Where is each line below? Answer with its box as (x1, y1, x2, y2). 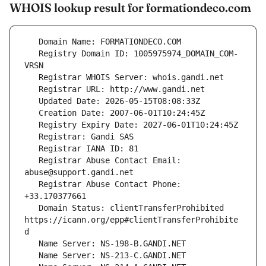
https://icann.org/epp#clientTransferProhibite (24, 215, 238, 225)
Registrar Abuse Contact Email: (24, 156, 39, 166)
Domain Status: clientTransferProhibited (24, 203, 39, 213)
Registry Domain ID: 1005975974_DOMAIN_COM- (24, 49, 39, 59)
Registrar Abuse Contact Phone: (24, 179, 39, 189)
